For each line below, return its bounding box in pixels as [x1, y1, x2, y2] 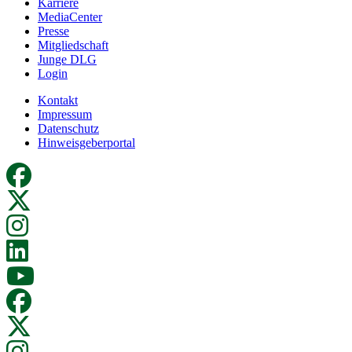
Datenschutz [38, 122, 99, 136]
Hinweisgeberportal [38, 136, 135, 150]
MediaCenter [38, 10, 102, 24]
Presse [38, 24, 69, 38]
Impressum [38, 108, 92, 122]
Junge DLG [38, 53, 97, 67]
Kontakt [38, 93, 78, 108]
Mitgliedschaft [38, 38, 108, 53]
